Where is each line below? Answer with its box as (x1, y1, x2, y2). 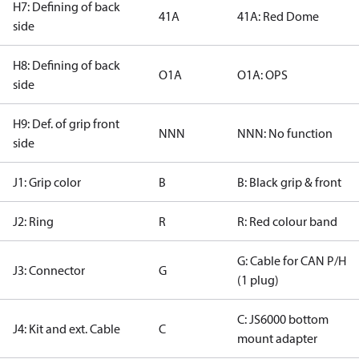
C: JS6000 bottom (237, 311, 329, 327)
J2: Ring (13, 213, 54, 229)
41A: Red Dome (237, 8, 319, 24)
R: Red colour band (237, 213, 337, 229)
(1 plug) (237, 272, 279, 288)
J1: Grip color (13, 174, 81, 190)
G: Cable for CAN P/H (237, 252, 346, 268)
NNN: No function (237, 125, 333, 141)
